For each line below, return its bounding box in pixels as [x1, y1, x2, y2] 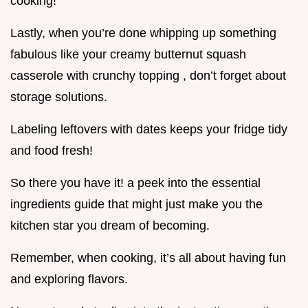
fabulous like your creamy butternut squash [10, 47, 246, 62]
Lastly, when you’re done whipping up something [10, 26, 276, 41]
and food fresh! [10, 144, 93, 158]
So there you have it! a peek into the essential [10, 176, 261, 190]
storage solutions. [10, 90, 107, 104]
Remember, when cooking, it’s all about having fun [10, 251, 286, 265]
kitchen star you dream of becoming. [10, 219, 210, 233]
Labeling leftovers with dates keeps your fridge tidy [10, 122, 287, 137]
